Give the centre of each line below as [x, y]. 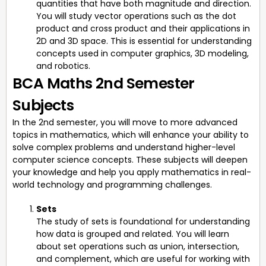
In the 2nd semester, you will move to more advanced [125, 122]
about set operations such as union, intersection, [138, 246]
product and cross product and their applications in [143, 28]
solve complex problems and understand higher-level [124, 147]
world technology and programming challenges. [112, 184]
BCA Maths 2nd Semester [104, 83]
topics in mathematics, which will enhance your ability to [131, 134]
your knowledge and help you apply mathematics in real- [132, 172]
